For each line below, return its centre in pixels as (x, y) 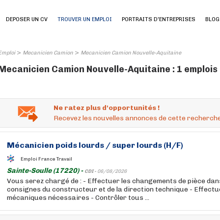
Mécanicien (30, 145)
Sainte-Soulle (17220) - (46, 171)
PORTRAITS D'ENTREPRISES (159, 19)
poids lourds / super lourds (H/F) (119, 145)
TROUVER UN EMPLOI (85, 19)
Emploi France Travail (46, 159)
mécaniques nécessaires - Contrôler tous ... (78, 198)
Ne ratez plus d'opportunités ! (107, 108)
